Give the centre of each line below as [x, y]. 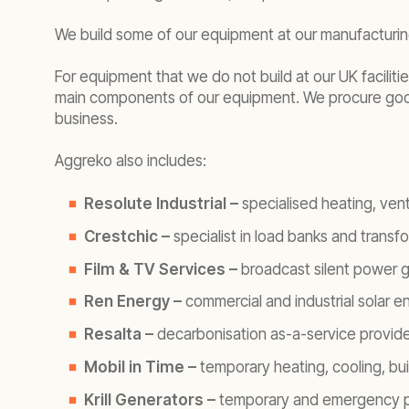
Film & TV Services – [163, 269]
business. [86, 119]
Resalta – [119, 334]
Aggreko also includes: [131, 161]
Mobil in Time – [140, 367]
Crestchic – [127, 236]
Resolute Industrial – [161, 204]
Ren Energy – [133, 302]
